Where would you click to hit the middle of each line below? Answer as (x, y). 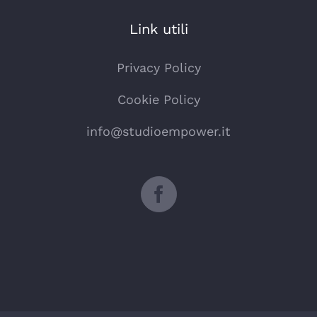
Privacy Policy (158, 68)
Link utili (158, 29)
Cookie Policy (158, 100)
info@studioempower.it (158, 132)
